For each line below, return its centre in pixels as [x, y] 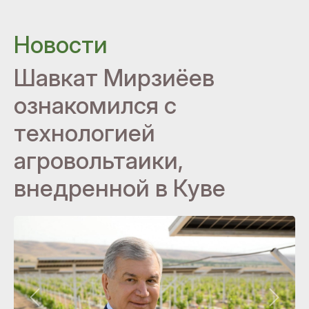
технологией [84, 132]
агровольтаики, [99, 160]
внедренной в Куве [120, 188]
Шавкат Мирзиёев [114, 77]
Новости [61, 44]
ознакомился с [95, 105]
